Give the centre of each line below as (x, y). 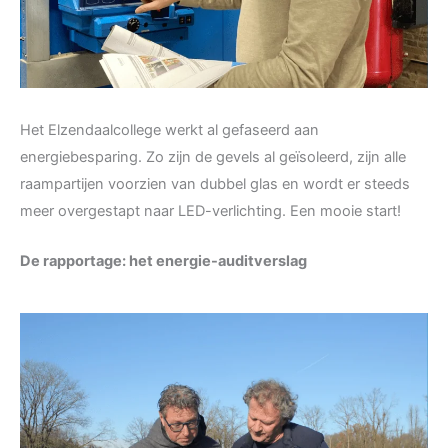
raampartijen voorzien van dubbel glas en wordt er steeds (215, 183)
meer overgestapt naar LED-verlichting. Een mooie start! (210, 210)
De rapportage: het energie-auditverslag (163, 261)
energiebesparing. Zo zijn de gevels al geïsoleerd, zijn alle (213, 156)
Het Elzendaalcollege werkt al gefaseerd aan (169, 129)
